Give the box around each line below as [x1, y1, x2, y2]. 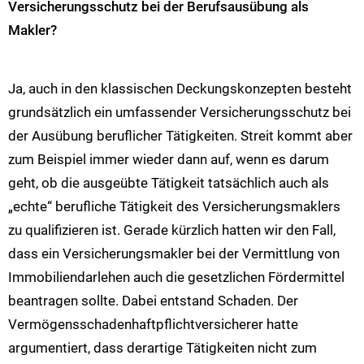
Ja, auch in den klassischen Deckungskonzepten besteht [8, 80, 352, 97]
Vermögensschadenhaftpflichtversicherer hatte [8, 316, 298, 333]
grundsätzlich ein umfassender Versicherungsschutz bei [8, 104, 351, 121]
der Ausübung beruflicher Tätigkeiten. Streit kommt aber [8, 128, 353, 145]
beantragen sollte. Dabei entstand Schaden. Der [8, 292, 298, 310]
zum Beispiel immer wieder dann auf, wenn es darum [8, 151, 329, 168]
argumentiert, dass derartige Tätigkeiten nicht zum [8, 340, 317, 357]
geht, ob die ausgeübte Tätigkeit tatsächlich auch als [8, 175, 329, 192]
